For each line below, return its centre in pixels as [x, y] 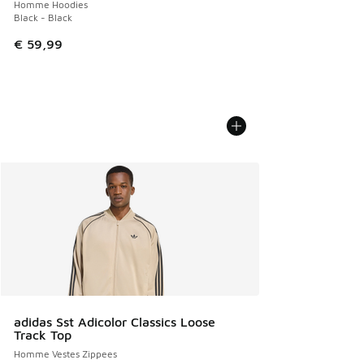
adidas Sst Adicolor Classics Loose [115, 322]
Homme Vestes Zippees [65, 354]
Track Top [43, 335]
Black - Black [43, 17]
